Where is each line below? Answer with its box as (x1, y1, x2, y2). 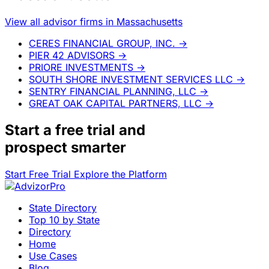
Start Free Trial (5, 168, 74, 180)
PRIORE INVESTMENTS (29, 61, 133, 73)
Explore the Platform (74, 168, 167, 180)
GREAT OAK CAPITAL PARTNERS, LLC (29, 97, 202, 109)
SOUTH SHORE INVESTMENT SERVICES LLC (29, 73, 233, 85)
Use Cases (29, 249, 77, 262)
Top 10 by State (29, 213, 100, 226)
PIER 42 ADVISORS (29, 49, 115, 61)
